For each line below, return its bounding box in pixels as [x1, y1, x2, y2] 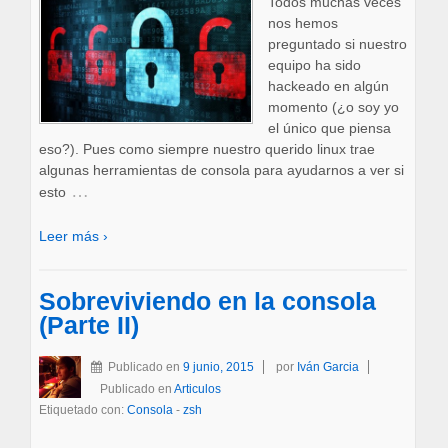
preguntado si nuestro [267, 36, 407, 53]
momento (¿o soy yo [267, 99, 399, 116]
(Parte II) [38, 311, 139, 339]
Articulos [173, 382, 221, 396]
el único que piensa [267, 120, 391, 137]
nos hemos [267, 15, 338, 32]
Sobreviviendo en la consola [38, 287, 376, 315]
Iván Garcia [296, 360, 359, 374]
